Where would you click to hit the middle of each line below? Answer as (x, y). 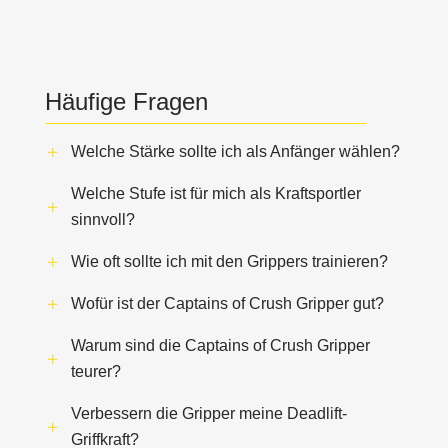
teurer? (95, 372)
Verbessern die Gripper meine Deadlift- (208, 414)
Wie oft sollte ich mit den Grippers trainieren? (229, 262)
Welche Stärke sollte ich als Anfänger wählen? (235, 152)
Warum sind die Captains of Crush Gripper (220, 346)
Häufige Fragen (126, 102)
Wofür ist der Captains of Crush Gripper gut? (227, 304)
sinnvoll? (102, 220)
